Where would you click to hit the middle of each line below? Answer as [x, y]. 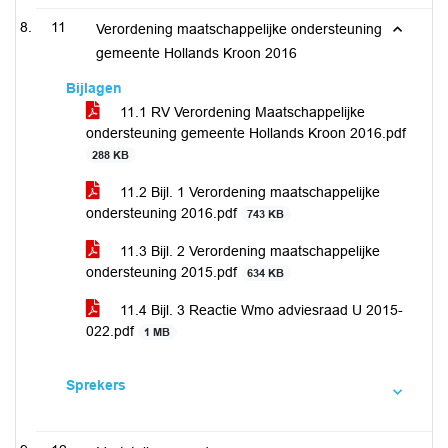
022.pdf [112, 331]
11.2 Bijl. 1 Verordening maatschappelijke [248, 192]
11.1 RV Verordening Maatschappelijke [240, 112]
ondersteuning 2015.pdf [163, 272]
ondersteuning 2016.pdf [163, 213]
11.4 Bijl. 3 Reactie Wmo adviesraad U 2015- [259, 310]
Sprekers [96, 385]
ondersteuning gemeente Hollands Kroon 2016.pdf [246, 133]
